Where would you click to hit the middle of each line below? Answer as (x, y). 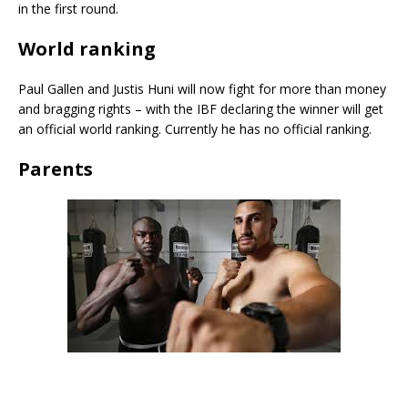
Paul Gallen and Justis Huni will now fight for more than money (202, 89)
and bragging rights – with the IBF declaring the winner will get (201, 109)
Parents (56, 169)
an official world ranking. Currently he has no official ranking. (195, 129)
